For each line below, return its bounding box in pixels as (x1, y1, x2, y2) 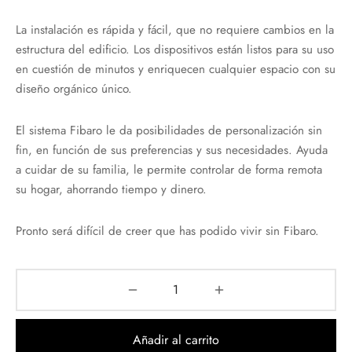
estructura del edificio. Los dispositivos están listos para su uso (16, 40, 334, 58)
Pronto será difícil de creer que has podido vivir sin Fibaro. (16, 222, 319, 240)
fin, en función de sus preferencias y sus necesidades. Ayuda (16, 141, 328, 159)
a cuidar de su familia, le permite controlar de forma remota (16, 160, 322, 178)
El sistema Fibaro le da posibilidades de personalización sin (16, 121, 322, 139)
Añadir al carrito (133, 330, 219, 349)
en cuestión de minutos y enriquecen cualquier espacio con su (16, 60, 335, 78)
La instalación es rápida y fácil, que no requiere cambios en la (16, 20, 334, 38)
